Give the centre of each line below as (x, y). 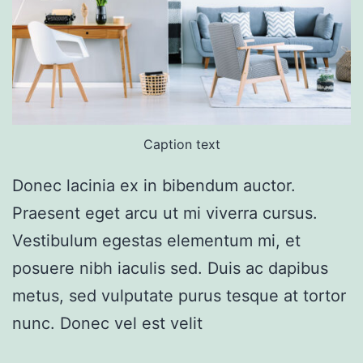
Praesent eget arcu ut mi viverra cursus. (165, 213)
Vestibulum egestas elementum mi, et (156, 240)
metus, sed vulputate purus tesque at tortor (179, 295)
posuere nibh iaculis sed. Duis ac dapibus (170, 268)
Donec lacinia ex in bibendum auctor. (154, 185)
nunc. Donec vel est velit (107, 323)
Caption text (181, 144)
